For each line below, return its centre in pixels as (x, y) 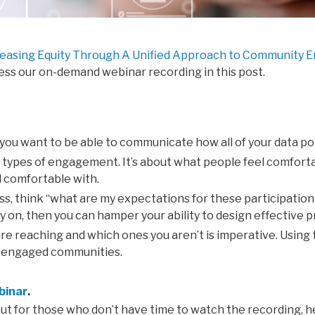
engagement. (84, 162)
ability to (192, 216)
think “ (32, 199)
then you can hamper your (96, 216)
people (223, 162)
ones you (146, 236)
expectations (155, 199)
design (235, 216)
